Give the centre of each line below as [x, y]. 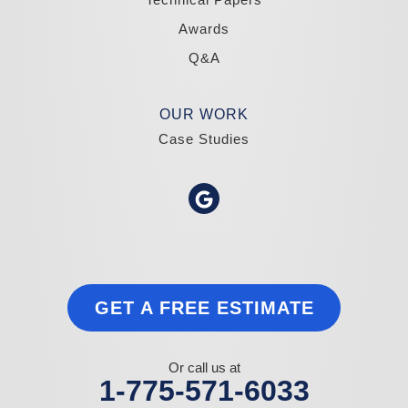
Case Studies [204, 139]
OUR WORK [204, 115]
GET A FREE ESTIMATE [204, 308]
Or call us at [204, 368]
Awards [204, 29]
